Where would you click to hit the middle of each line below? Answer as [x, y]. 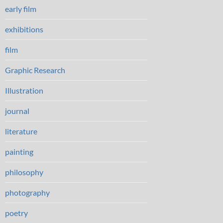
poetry [16, 213]
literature [21, 131]
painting [19, 151]
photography [27, 192]
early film [21, 8]
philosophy [24, 172]
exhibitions [24, 29]
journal [17, 111]
